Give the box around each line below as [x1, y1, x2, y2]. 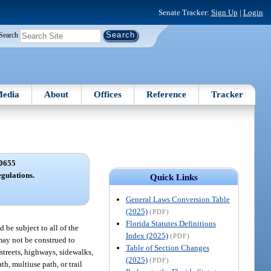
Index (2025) [125, 230, 168, 240]
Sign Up [211, 7, 238, 17]
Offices [93, 89, 122, 99]
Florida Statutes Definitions [125, 218, 216, 228]
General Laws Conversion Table [125, 194, 230, 204]
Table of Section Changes [125, 243, 209, 252]
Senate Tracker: [158, 7, 211, 17]
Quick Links [149, 172, 198, 182]
